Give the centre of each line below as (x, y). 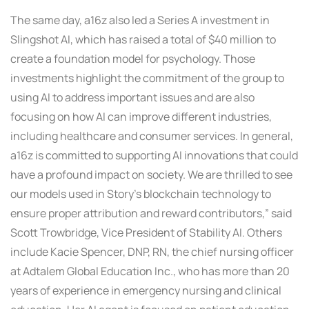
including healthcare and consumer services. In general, (152, 136)
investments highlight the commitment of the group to (147, 78)
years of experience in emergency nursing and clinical (146, 291)
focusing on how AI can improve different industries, (141, 117)
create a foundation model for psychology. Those (133, 59)
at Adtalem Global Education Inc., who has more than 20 (150, 271)
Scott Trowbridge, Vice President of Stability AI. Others (146, 233)
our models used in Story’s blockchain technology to (141, 194)
